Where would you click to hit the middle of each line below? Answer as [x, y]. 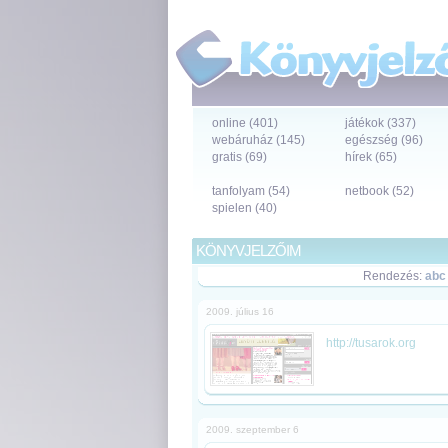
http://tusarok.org [371, 343]
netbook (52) [379, 191]
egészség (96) [384, 140]
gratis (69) [239, 157]
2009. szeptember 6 [252, 429]
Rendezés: [393, 276]
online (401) [245, 123]
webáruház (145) [258, 140]
